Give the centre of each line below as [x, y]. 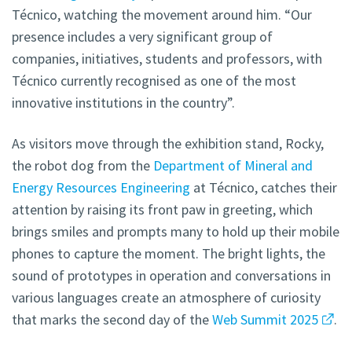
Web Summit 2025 [264, 320]
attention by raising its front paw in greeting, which [162, 210]
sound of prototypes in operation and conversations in [171, 276]
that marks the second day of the [110, 320]
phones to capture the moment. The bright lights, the [169, 254]
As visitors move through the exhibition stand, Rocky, [168, 144]
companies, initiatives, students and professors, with [167, 59]
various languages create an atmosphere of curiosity [166, 298]
